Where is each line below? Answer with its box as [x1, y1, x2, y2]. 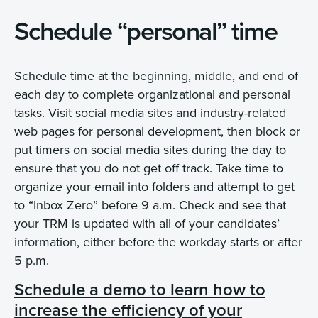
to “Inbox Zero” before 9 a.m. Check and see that [14, 195, 286, 214]
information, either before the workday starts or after [14, 232, 302, 251]
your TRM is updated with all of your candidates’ [14, 214, 280, 232]
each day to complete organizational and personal [14, 84, 290, 103]
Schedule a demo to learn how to [14, 277, 265, 302]
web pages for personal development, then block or [14, 121, 300, 140]
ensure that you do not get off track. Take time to [14, 158, 283, 177]
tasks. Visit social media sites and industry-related [14, 103, 286, 121]
